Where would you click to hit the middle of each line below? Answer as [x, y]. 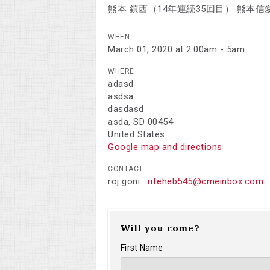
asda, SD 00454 [140, 122]
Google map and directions [165, 147]
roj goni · [128, 181]
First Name [142, 248]
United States [137, 134]
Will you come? [160, 228]
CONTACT [126, 169]
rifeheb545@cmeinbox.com [205, 181]
